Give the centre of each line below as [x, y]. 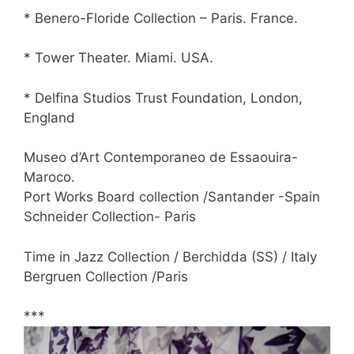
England [49, 117]
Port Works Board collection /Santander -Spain [172, 197]
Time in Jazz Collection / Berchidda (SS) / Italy [170, 256]
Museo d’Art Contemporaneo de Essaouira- [161, 158]
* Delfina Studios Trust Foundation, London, [163, 98]
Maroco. [49, 177]
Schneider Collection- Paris [110, 217]
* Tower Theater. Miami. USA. [119, 58]
